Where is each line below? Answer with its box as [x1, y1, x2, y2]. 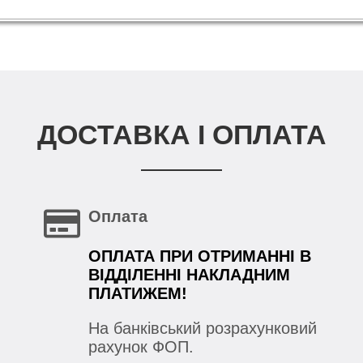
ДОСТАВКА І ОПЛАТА [36, 118, 327, 150]
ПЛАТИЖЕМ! [88, 284, 187, 303]
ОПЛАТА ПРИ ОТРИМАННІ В [88, 247, 311, 266]
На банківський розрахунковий [88, 319, 317, 338]
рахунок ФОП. [88, 338, 199, 357]
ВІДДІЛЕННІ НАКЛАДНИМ [88, 266, 290, 284]
